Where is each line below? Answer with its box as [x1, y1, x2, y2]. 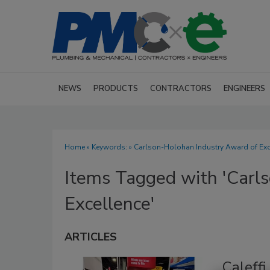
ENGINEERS [224, 83, 265, 94]
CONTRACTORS [150, 83, 212, 94]
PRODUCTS [93, 83, 138, 94]
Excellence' [64, 192, 155, 216]
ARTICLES [64, 230, 117, 244]
